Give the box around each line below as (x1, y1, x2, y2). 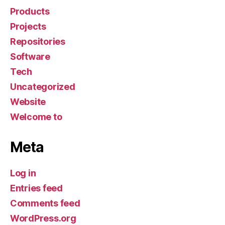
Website (10, 96, 46, 107)
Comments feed (10, 197, 80, 208)
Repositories (10, 36, 65, 47)
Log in (10, 167, 36, 178)
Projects (10, 21, 46, 32)
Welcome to (10, 111, 62, 122)
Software (10, 51, 50, 62)
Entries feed (10, 182, 63, 193)
